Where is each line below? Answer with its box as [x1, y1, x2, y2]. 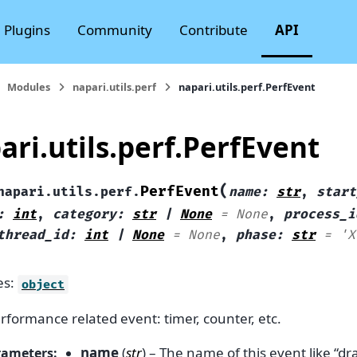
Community [77, 21, 152, 39]
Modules [7, 80, 50, 94]
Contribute [179, 21, 248, 39]
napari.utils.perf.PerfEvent [178, 80, 316, 94]
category [53, 206, 116, 223]
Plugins [4, 21, 50, 39]
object [22, 277, 65, 292]
